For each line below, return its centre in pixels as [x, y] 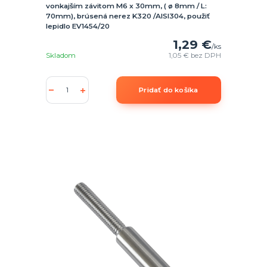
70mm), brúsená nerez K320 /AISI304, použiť [128, 16]
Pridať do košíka [169, 90]
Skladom [60, 56]
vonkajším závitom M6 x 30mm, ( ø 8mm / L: [126, 6]
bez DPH [206, 56]
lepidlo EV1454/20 [77, 26]
